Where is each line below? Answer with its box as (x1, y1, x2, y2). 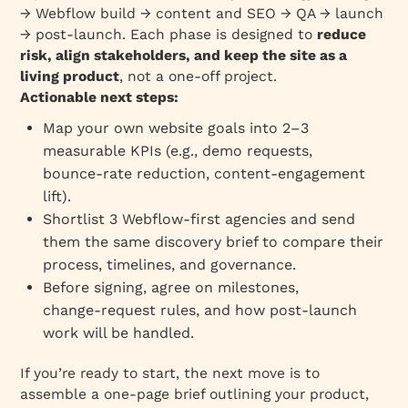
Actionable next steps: (20, 87, 179, 106)
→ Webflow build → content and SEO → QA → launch (20, 4, 384, 22)
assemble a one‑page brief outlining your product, (20, 384, 370, 403)
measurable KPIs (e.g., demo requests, (43, 141, 313, 159)
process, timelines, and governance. (43, 255, 297, 273)
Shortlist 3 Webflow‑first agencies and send (43, 209, 356, 228)
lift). (43, 187, 72, 205)
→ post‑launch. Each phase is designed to (20, 25, 318, 43)
